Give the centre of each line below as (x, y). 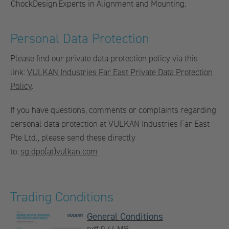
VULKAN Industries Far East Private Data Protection (120, 72)
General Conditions (125, 217)
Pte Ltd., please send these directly (73, 138)
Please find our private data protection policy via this (104, 59)
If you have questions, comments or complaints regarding (113, 110)
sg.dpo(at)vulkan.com (59, 152)
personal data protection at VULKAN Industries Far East (110, 124)
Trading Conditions (62, 197)
